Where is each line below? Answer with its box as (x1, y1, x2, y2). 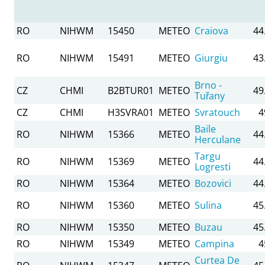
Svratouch (195, 105, 240, 119)
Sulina (195, 198, 222, 212)
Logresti (195, 160, 231, 173)
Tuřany (195, 89, 225, 102)
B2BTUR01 (108, 83, 154, 97)
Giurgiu (195, 51, 228, 64)
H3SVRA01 (108, 105, 154, 119)
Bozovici (195, 176, 231, 190)
